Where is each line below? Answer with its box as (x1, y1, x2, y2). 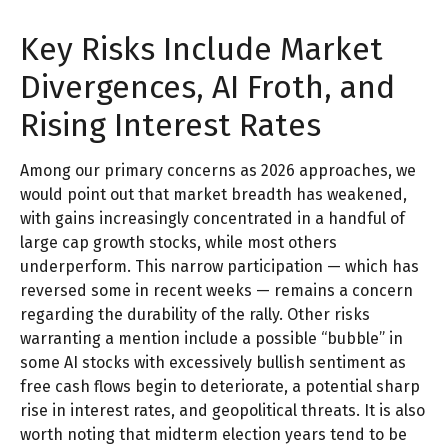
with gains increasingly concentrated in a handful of (20, 209, 405, 229)
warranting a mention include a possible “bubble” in (20, 329, 403, 349)
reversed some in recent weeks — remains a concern (20, 281, 413, 301)
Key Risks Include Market (20, 30, 383, 69)
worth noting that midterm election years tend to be (20, 425, 407, 445)
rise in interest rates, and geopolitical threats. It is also (20, 401, 425, 421)
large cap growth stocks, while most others (20, 233, 337, 253)
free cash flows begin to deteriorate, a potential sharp (20, 377, 420, 397)
